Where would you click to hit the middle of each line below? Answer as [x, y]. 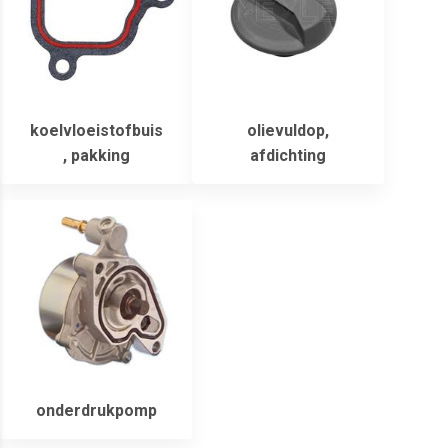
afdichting [288, 156]
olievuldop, [288, 131]
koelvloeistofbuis [96, 131]
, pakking [96, 156]
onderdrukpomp [96, 411]
